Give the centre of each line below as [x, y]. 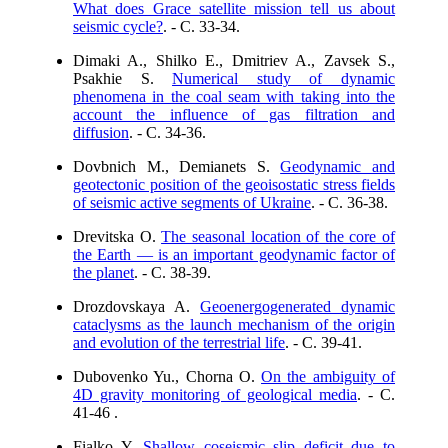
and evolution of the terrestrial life [179, 342]
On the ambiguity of [328, 376]
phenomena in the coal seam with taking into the [234, 96]
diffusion [101, 132]
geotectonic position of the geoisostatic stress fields [234, 184]
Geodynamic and [338, 166]
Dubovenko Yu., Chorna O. [167, 376]
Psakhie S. [123, 78]
